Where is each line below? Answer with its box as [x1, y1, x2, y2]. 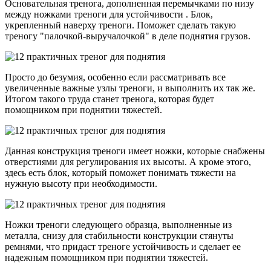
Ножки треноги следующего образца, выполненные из [5, 219, 232, 230]
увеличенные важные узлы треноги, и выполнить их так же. [5, 82, 255, 93]
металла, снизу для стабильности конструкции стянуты [5, 230, 233, 241]
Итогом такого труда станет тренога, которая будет [5, 93, 214, 104]
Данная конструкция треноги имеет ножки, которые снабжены [5, 145, 265, 156]
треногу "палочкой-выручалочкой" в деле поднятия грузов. [5, 30, 250, 41]
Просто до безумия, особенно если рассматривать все [5, 71, 226, 82]
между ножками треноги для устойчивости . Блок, [5, 8, 213, 19]
